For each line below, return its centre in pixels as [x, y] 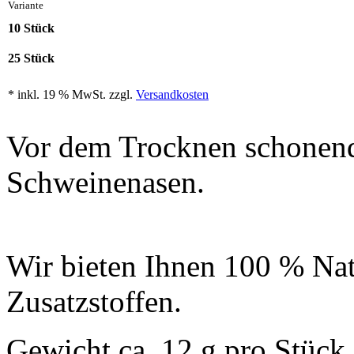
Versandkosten [172, 95]
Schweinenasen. [105, 183]
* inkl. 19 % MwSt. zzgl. [72, 95]
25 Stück [31, 58]
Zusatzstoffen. [94, 302]
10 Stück [31, 28]
